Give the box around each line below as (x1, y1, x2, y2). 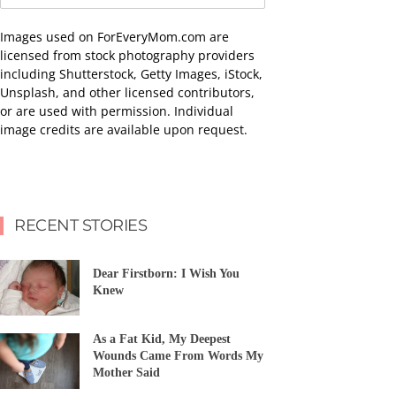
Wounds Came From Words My (93, 348, 263, 362)
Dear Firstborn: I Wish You (93, 267, 240, 281)
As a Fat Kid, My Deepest (93, 331, 231, 346)
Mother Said (93, 365, 160, 379)
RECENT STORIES (14, 215, 147, 235)
